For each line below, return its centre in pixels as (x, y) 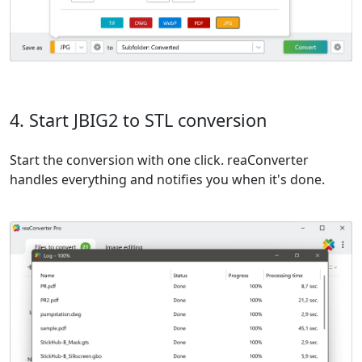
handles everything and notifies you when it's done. (167, 180)
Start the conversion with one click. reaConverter (159, 160)
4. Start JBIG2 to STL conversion (138, 120)
